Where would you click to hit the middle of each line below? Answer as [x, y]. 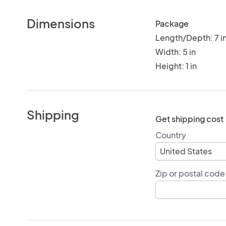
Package [172, 23]
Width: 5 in [175, 51]
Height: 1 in [176, 66]
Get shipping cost [189, 119]
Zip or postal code [190, 173]
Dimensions [61, 23]
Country [171, 135]
